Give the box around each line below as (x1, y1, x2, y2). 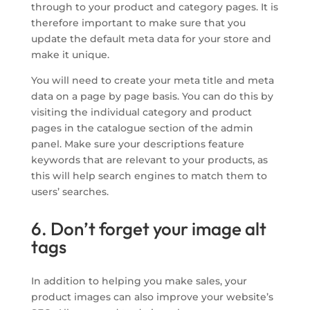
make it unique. (30, 48, 109, 62)
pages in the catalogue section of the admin (30, 122, 253, 135)
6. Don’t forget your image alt (30, 217, 266, 241)
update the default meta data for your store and (30, 33, 271, 46)
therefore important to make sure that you (30, 17, 246, 30)
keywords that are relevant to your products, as (30, 154, 268, 167)
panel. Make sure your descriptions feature (30, 138, 244, 151)
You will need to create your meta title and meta (30, 74, 274, 87)
